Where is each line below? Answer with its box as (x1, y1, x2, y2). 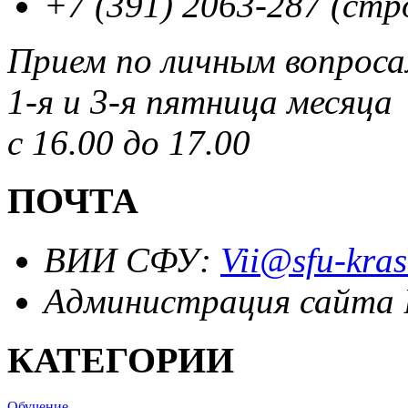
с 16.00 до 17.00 (7, 122, 250, 162)
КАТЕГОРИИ (7, 339, 234, 381)
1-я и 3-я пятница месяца (7, 81, 393, 121)
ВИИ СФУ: (44, 240, 220, 280)
